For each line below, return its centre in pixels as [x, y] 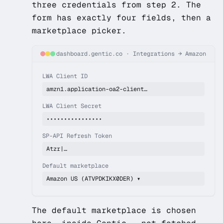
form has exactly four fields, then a [121, 18]
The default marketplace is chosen [114, 210]
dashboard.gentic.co [89, 54]
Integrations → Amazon [169, 54]
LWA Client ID [65, 76]
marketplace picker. [79, 31]
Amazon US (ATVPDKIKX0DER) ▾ [93, 179]
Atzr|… [57, 149]
